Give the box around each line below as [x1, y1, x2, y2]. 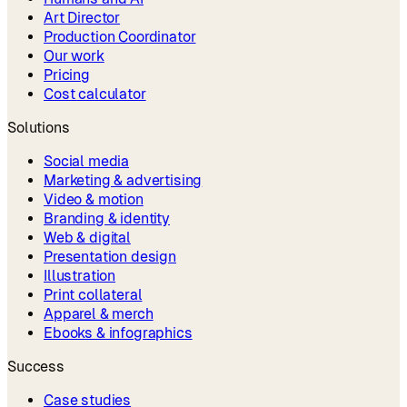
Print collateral [44, 285, 143, 303]
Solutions [7, 118, 70, 136]
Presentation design [44, 247, 176, 265]
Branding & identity [44, 209, 170, 227]
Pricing [44, 65, 90, 84]
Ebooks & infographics [44, 323, 193, 342]
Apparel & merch [44, 304, 154, 323]
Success [7, 357, 65, 375]
